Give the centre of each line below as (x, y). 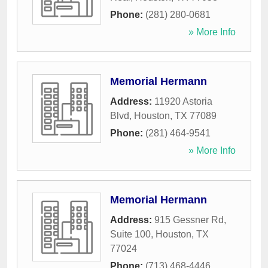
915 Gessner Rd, (190, 220)
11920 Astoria (183, 102)
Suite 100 (130, 234)
